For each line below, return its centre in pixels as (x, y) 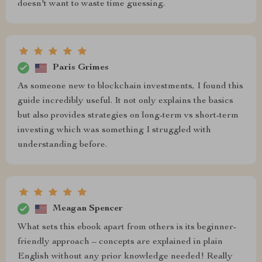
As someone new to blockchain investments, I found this (130, 87)
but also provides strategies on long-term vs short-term (128, 116)
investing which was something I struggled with (114, 130)
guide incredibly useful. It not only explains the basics (125, 101)
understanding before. (62, 145)
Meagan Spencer (88, 208)
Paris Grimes (81, 68)
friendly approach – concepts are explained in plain (120, 242)
